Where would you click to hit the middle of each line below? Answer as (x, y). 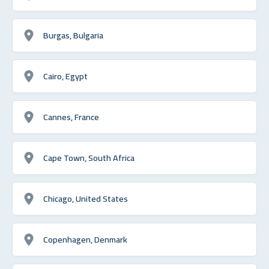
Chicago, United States (86, 198)
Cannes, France (71, 116)
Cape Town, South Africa (89, 157)
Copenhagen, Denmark (85, 239)
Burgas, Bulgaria (73, 35)
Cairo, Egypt (65, 76)
